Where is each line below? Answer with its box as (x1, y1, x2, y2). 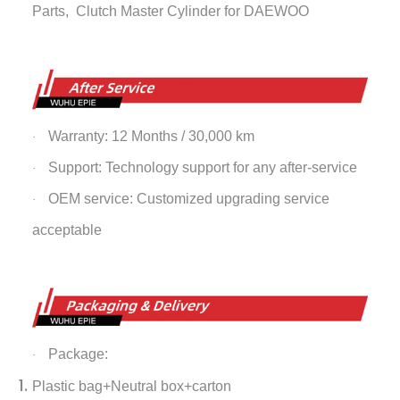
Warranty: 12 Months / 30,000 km (47, 128, 258, 144)
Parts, (31, 4, 76, 20)
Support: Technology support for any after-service (47, 159, 361, 175)
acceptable (31, 221, 102, 237)
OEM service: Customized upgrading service (47, 190, 329, 206)
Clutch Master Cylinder (75, 4, 221, 20)
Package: (47, 346, 108, 362)
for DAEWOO (220, 4, 309, 20)
